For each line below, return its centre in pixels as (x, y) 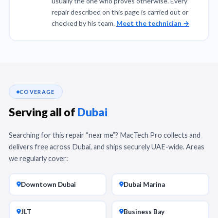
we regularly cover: (38, 158)
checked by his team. (84, 23)
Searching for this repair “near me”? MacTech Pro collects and (105, 135)
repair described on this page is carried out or (120, 12)
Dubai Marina (144, 184)
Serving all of (43, 112)
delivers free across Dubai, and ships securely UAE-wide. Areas (107, 147)
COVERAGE (37, 92)
